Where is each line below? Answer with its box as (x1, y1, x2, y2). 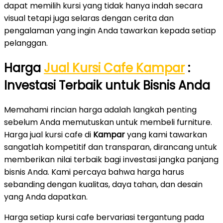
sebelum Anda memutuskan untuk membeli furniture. (4, 116, 212, 128)
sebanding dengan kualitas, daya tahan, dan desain (4, 179, 203, 191)
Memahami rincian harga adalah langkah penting (4, 104, 197, 116)
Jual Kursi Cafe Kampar (44, 59, 185, 76)
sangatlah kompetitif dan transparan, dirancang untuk (4, 141, 217, 153)
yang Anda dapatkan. (4, 191, 88, 203)
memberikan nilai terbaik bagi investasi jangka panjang (4, 154, 219, 166)
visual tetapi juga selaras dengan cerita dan (4, 12, 174, 24)
